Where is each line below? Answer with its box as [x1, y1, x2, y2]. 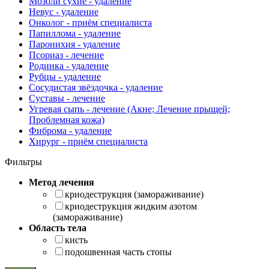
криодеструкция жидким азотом [65, 201, 197, 211]
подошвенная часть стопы [65, 247, 172, 257]
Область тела [29, 223, 86, 233]
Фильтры [5, 157, 42, 167]
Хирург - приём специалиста [29, 136, 148, 147]
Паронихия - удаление [29, 39, 120, 49]
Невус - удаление [29, 7, 98, 17]
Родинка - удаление [29, 61, 109, 71]
